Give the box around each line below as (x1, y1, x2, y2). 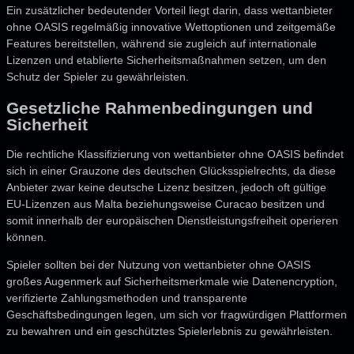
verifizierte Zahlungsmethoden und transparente (6, 292, 247, 305)
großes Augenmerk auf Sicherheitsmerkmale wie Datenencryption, (6, 275, 337, 288)
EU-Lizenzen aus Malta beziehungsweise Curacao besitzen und (6, 198, 325, 211)
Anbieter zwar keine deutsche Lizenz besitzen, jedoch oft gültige (6, 181, 326, 194)
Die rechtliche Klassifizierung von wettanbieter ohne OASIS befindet (6, 148, 344, 161)
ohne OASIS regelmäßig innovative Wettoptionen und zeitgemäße (6, 21, 336, 34)
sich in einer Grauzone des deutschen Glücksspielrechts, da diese (6, 164, 336, 178)
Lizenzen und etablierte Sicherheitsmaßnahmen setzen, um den (6, 54, 326, 67)
